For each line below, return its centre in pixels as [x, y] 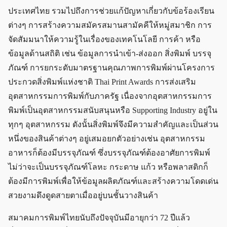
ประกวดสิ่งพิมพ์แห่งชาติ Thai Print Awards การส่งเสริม [102, 82]
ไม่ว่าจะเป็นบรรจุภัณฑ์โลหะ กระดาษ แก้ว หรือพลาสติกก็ [108, 167]
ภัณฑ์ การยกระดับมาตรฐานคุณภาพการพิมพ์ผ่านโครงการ [111, 68]
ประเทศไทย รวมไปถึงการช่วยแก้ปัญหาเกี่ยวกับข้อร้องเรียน [111, 11]
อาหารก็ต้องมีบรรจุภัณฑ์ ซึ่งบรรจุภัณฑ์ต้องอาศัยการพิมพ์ [109, 153]
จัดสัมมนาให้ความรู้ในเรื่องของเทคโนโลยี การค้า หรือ [104, 40]
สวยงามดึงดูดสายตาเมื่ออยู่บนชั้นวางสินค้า [83, 196]
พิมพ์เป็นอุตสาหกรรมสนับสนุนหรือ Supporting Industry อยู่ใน [113, 110]
